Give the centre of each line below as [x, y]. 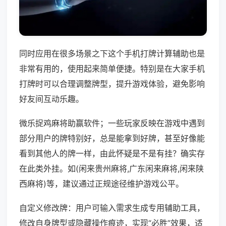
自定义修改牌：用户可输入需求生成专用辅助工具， [112, 208]
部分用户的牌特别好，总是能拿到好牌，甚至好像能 [112, 138]
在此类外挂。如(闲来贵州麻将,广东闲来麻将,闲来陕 [111, 169]
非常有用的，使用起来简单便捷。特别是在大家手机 [112, 69]
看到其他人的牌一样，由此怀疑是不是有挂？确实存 [112, 154]
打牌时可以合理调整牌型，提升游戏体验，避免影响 [112, 84]
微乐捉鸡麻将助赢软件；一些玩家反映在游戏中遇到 [112, 123]
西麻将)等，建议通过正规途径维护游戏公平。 [101, 184]
